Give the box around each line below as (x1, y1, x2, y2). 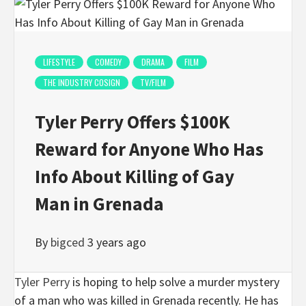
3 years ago (87, 234, 146, 250)
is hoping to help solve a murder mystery (70, 273, 279, 290)
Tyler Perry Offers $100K (35, 110, 230, 134)
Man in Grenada (35, 192, 164, 216)
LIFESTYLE (43, 56, 75, 68)
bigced (51, 234, 87, 250)
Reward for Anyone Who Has (35, 137, 264, 161)
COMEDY (95, 56, 122, 68)
